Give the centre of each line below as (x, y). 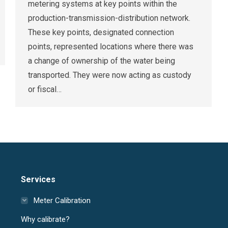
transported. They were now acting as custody (110, 75)
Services (38, 179)
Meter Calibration (62, 200)
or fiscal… (45, 89)
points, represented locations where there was (111, 46)
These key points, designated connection (101, 32)
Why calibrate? (45, 219)
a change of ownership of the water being (102, 61)
